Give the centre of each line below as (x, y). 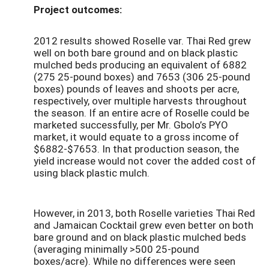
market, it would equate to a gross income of (136, 137)
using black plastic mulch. (94, 173)
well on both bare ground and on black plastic (136, 53)
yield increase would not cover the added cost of (145, 161)
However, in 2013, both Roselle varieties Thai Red (144, 213)
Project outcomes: (78, 10)
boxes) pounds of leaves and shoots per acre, (136, 89)
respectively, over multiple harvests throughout (140, 101)
